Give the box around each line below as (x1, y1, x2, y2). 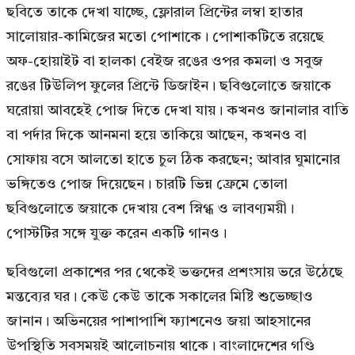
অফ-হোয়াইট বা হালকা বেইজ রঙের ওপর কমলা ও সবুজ (6, 54, 323, 69)
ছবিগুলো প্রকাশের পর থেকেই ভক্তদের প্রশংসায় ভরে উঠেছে (6, 265, 343, 280)
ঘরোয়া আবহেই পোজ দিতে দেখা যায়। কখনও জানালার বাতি (6, 103, 349, 118)
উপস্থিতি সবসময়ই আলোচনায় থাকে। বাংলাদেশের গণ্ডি (6, 338, 315, 353)
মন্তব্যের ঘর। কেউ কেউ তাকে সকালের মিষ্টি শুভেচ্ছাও (6, 289, 313, 304)
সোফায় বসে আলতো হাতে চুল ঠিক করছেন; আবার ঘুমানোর (6, 152, 340, 167)
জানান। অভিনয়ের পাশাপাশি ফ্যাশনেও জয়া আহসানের (6, 314, 311, 329)
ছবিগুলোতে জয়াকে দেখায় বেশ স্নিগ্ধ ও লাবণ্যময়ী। (6, 201, 294, 216)
